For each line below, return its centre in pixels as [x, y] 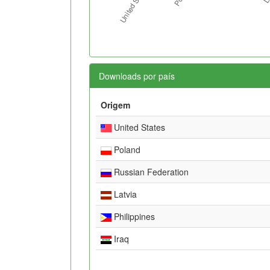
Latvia [124, 194]
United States [138, 127]
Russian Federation [150, 171]
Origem [115, 105]
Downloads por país [137, 76]
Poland [126, 149]
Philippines [133, 216]
